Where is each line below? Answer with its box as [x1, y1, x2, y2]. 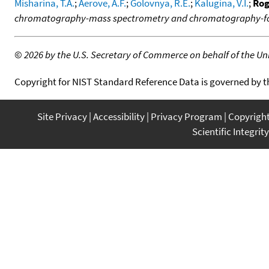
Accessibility [93, 109, 145, 123]
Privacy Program [151, 109, 222, 123]
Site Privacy [37, 109, 87, 123]
